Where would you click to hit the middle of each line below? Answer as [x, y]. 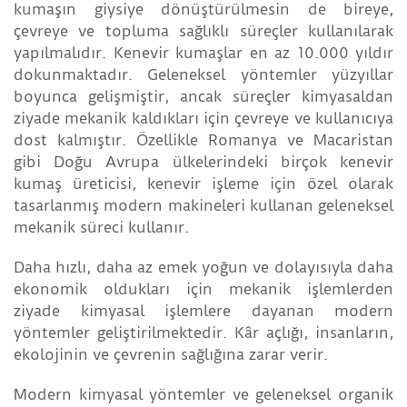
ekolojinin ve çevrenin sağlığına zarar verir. [171, 355]
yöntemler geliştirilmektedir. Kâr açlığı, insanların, [203, 333]
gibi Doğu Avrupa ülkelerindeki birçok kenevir [203, 162]
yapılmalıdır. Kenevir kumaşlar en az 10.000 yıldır [203, 53]
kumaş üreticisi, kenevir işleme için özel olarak [203, 184]
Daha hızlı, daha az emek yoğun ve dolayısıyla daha [203, 268]
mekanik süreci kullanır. [101, 228]
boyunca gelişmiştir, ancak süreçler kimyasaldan [203, 97]
